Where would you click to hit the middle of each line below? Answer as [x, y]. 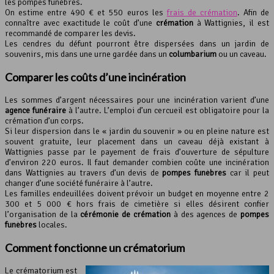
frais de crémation [202, 13]
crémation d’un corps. [44, 121]
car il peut [248, 173]
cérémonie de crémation [126, 215]
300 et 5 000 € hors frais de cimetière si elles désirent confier [137, 204]
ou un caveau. [242, 54]
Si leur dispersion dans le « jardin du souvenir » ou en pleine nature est [137, 131]
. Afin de [253, 13]
